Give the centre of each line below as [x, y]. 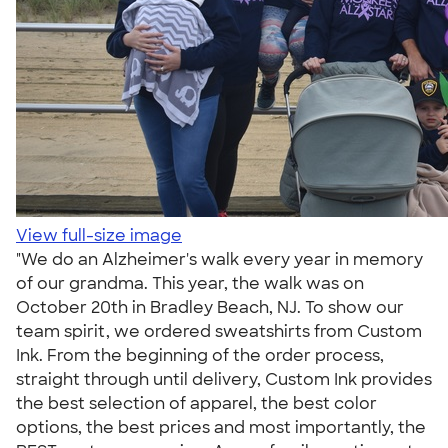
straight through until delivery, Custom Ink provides [224, 379]
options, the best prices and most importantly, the [221, 427]
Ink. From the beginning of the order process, [200, 355]
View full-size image [99, 235]
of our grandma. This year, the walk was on [190, 283]
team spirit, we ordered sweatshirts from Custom [219, 331]
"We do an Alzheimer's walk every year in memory [219, 259]
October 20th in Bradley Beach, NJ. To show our [210, 307]
